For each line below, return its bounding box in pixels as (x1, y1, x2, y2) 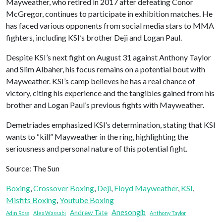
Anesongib (111, 208, 146, 217)
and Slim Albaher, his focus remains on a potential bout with (6, 64, 205, 74)
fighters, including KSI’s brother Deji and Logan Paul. (6, 33, 182, 43)
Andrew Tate (70, 209, 108, 217)
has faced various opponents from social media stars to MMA (6, 21, 214, 31)
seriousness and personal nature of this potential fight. (6, 144, 187, 154)
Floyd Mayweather (114, 183, 178, 193)
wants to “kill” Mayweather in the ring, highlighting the (6, 132, 188, 142)
